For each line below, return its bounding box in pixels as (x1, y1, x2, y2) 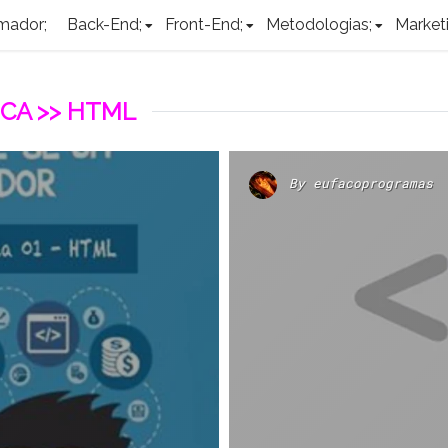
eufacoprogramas (313, 175, 433, 192)
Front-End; (165, 15, 244, 34)
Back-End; (67, 15, 142, 34)
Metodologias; (266, 15, 373, 34)
